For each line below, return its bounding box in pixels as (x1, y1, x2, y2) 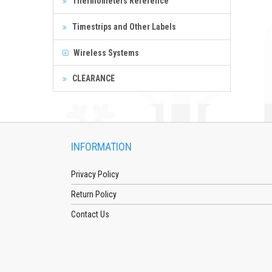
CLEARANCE (70, 73, 115, 83)
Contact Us (71, 209, 109, 219)
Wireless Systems (72, 47, 139, 58)
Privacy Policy (71, 169, 119, 179)
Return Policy (71, 189, 117, 199)
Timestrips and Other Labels (70, 21, 176, 32)
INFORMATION (71, 140, 132, 153)
